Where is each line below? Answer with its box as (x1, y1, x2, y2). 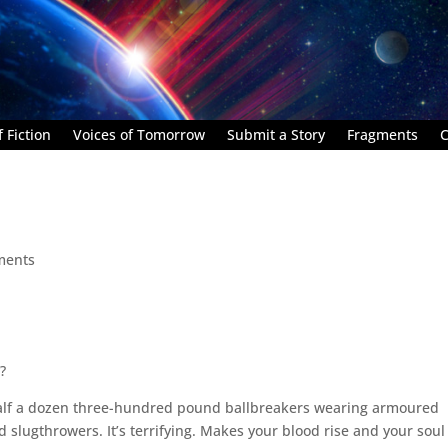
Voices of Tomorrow (73, 124, 205, 144)
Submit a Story (227, 124, 325, 144)
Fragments (347, 124, 418, 144)
